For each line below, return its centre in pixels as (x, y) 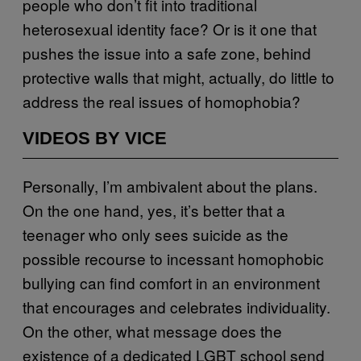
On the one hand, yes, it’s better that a (154, 210)
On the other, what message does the (152, 330)
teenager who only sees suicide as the (156, 234)
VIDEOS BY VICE (95, 138)
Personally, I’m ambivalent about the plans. (170, 185)
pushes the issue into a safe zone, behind (167, 52)
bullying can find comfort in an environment (171, 282)
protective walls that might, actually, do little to (178, 77)
